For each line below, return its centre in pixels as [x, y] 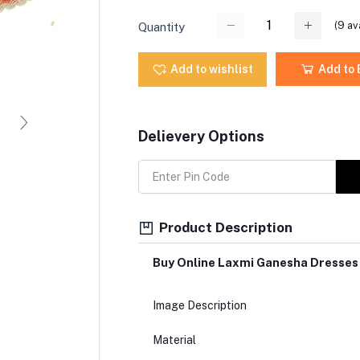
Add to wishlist [211, 69]
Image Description [199, 306]
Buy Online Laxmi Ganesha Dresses [255, 263]
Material [174, 340]
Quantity [161, 27]
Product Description [224, 227]
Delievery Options [201, 136]
